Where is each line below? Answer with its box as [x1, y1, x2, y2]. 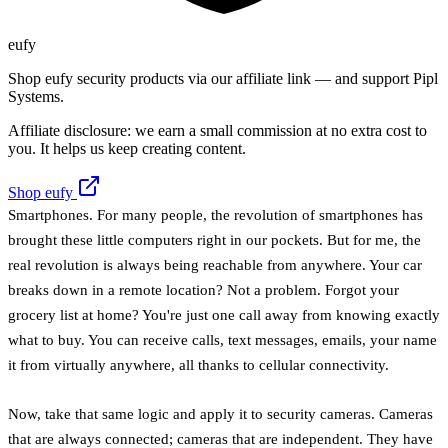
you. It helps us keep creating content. [8, 139, 246, 157]
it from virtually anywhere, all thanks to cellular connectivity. [8, 355, 389, 373]
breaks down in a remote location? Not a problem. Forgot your [8, 280, 399, 298]
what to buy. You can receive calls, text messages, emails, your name [8, 330, 437, 348]
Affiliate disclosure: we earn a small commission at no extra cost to [8, 121, 427, 139]
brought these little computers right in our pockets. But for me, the [8, 230, 421, 248]
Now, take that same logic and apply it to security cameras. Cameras [8, 404, 433, 422]
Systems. [8, 87, 64, 105]
